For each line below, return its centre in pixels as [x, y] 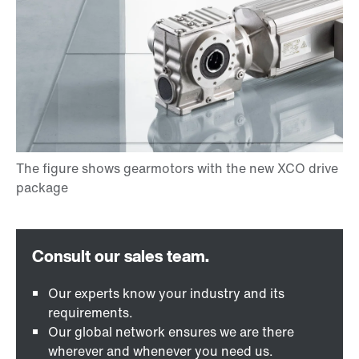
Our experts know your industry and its [166, 294]
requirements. [91, 313]
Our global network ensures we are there [171, 332]
